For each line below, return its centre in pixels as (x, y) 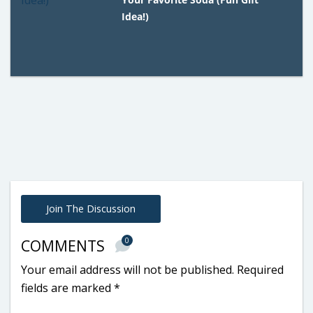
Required (260, 269)
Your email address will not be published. (128, 269)
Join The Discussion (91, 208)
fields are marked (67, 287)
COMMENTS (65, 246)
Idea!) (136, 16)
